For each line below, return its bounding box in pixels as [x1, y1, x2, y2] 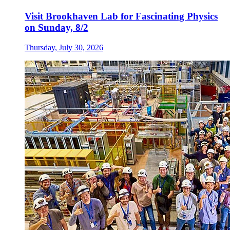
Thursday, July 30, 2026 [25, 43, 103, 52]
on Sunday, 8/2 [25, 22, 88, 33]
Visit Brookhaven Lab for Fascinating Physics [25, 11, 218, 22]
